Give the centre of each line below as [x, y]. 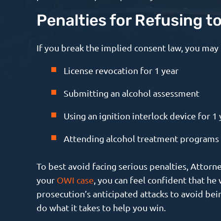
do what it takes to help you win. [101, 207]
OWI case [75, 180]
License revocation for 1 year [121, 70]
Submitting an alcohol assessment [131, 93]
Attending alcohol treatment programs [141, 138]
